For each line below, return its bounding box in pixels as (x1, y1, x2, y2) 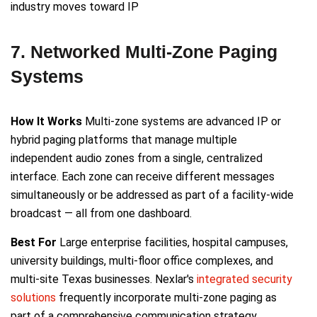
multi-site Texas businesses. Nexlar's (11, 272, 197, 287)
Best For (11, 236, 57, 250)
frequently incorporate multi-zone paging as (56, 291, 277, 305)
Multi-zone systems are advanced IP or (82, 115, 281, 129)
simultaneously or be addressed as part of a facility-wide (11, 188, 294, 202)
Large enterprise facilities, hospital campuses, (57, 236, 288, 250)
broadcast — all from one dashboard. (11, 207, 192, 221)
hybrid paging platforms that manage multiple (11, 133, 237, 147)
